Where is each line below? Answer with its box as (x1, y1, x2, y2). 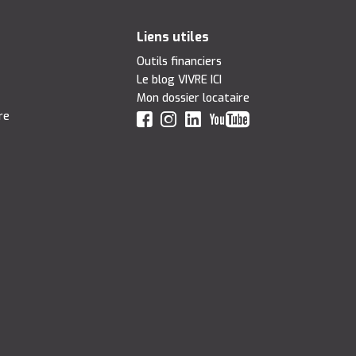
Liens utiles (136, 29, 209, 45)
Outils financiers (136, 53, 222, 69)
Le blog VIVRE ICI (136, 72, 222, 87)
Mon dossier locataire (136, 90, 250, 106)
